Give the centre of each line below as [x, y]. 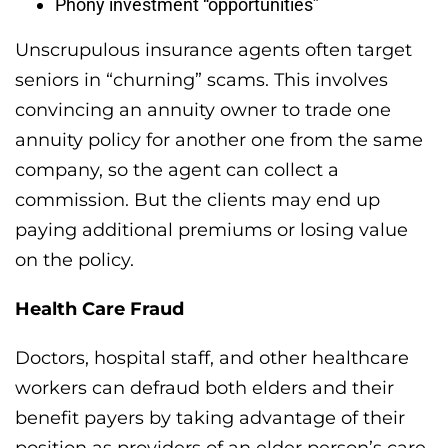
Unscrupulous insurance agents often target [213, 50]
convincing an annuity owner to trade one [203, 110]
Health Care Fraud [99, 309]
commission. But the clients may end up [197, 200]
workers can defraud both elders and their [204, 388]
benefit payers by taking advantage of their [210, 418]
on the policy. [74, 260]
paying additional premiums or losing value [211, 230]
